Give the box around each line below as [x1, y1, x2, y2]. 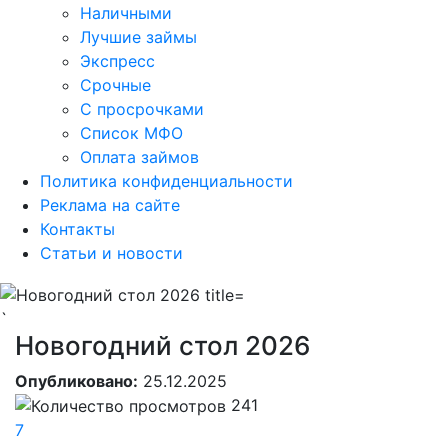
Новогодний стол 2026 [15, 329, 311, 361]
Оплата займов [80, 147, 199, 167]
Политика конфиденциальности [40, 171, 293, 191]
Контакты [40, 219, 115, 239]
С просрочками [80, 99, 204, 119]
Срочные [80, 75, 151, 95]
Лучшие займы [80, 27, 197, 47]
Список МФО [80, 123, 183, 143]
